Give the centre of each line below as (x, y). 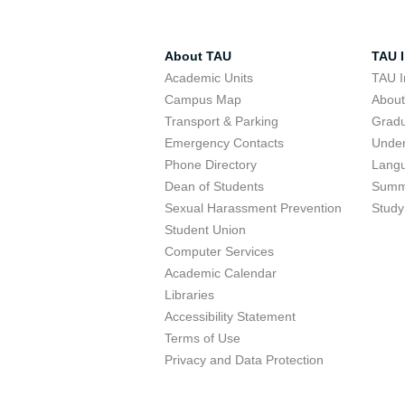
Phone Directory (211, 165)
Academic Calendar (221, 273)
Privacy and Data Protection (244, 360)
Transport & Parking (221, 121)
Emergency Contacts (224, 143)
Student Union (205, 230)
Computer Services (219, 251)
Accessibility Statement (230, 316)
